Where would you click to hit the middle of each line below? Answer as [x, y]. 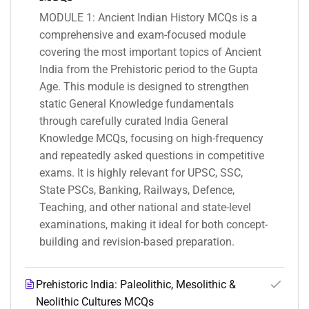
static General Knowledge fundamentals [137, 104]
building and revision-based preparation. [137, 242]
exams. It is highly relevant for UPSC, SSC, [141, 173]
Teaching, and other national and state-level [145, 208]
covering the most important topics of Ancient [150, 52]
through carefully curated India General [134, 121]
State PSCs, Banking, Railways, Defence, [137, 190]
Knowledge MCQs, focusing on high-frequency [151, 139]
